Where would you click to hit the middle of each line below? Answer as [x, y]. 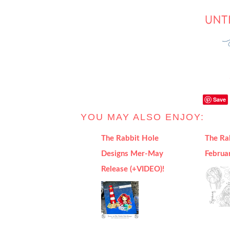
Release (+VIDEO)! [133, 169]
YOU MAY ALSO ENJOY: [142, 117]
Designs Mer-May [132, 154]
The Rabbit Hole [130, 138]
